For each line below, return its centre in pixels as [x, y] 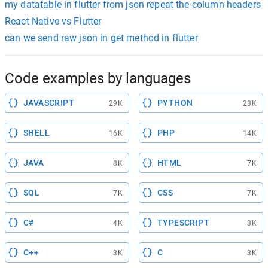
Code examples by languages [98, 78]
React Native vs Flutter [53, 21]
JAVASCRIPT [49, 103]
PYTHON [175, 103]
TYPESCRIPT [183, 223]
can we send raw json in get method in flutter [101, 38]
